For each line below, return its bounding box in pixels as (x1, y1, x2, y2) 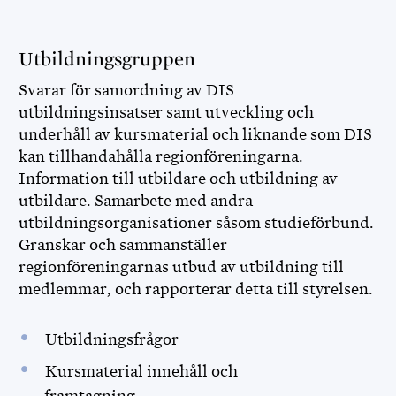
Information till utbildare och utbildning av (19, 170, 338, 187)
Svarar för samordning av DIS (19, 81, 234, 99)
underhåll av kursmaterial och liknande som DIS (19, 126, 372, 143)
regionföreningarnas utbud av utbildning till (19, 258, 344, 276)
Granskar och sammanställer (19, 236, 227, 254)
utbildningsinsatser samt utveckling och (19, 103, 314, 121)
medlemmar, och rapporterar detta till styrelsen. (19, 280, 377, 298)
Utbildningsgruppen (19, 49, 200, 70)
